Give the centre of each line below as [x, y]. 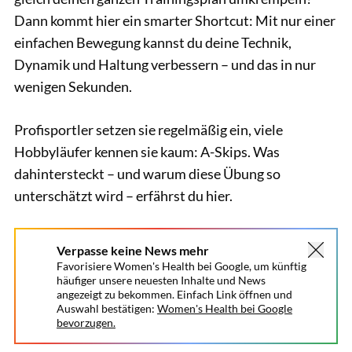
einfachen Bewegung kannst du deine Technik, [153, 42]
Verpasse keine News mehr [133, 250]
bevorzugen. [86, 323]
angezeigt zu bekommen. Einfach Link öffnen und [174, 294]
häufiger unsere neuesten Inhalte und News [161, 280]
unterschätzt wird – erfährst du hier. [123, 195]
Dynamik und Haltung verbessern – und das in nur [165, 64]
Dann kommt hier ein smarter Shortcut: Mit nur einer [175, 20]
